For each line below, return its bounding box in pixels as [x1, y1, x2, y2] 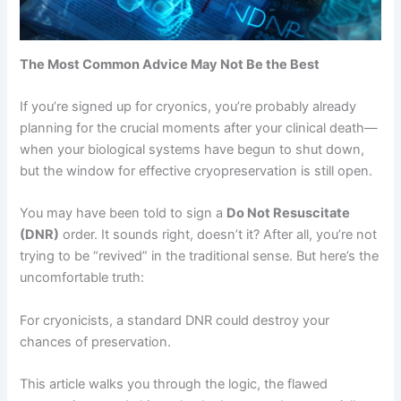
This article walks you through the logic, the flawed [20, 375, 328, 392]
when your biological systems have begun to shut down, [20, 141, 365, 158]
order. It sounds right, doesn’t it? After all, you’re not [59, 226, 378, 243]
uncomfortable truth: [20, 269, 145, 286]
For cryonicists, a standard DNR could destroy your [20, 311, 330, 328]
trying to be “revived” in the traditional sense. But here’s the [20, 248, 380, 265]
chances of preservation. [20, 333, 172, 350]
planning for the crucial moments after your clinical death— [20, 119, 379, 136]
